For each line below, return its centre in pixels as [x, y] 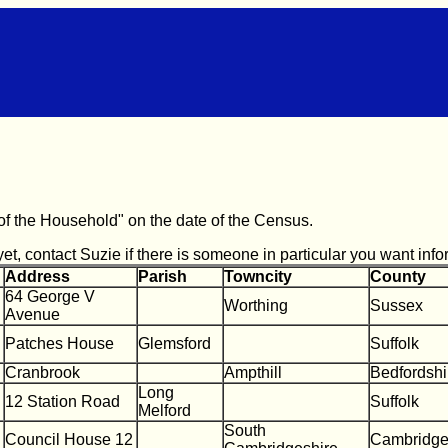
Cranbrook [42, 372]
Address [37, 276]
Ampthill [253, 372]
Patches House [59, 343]
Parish [162, 276]
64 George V [50, 296]
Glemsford [174, 343]
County [398, 276]
